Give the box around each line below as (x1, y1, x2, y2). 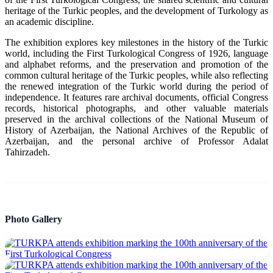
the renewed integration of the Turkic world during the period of (5, 80, 268, 91)
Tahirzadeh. (5, 146, 50, 157)
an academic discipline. (5, 16, 94, 27)
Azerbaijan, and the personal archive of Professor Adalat (5, 135, 268, 146)
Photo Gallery (5, 213, 62, 224)
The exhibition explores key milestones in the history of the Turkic (5, 37, 268, 48)
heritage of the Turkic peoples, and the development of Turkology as (5, 5, 268, 16)
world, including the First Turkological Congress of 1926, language (5, 48, 268, 58)
